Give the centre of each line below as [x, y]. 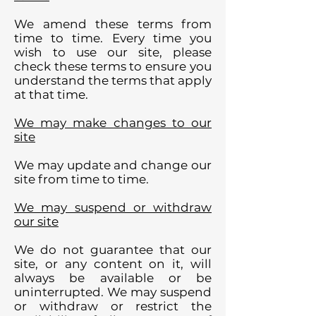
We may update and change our [113, 165]
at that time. [51, 95]
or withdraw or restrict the [113, 306]
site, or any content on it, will [113, 264]
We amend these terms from [113, 24]
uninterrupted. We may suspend [113, 292]
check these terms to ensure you [113, 66]
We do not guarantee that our [113, 250]
